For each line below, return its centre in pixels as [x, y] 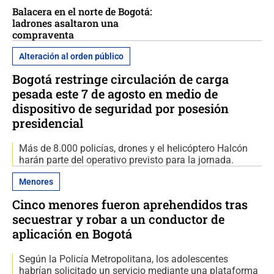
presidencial [48, 123]
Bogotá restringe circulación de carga [120, 79]
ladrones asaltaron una [65, 23]
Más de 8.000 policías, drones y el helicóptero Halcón [133, 148]
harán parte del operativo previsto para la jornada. [126, 160]
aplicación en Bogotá [72, 233]
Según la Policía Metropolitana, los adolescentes [124, 259]
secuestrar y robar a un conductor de [118, 219]
